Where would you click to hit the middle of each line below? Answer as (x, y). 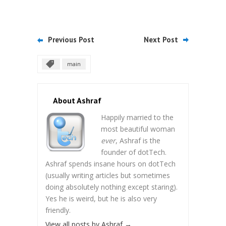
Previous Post (71, 40)
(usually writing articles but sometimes (108, 175)
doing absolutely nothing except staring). (111, 187)
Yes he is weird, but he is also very (101, 199)
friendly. (58, 210)
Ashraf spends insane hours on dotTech (110, 164)
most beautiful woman (138, 129)
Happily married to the (137, 117)
